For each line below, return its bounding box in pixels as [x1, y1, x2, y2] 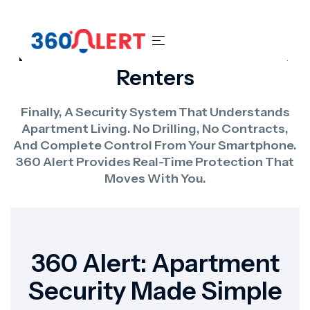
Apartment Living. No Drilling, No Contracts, [21, 121, 289, 136]
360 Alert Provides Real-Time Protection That [16, 154, 294, 170]
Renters [116, 65, 194, 91]
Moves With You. [104, 171, 206, 186]
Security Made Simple [28, 275, 282, 306]
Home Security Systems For [18, 41, 292, 66]
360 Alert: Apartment [30, 248, 280, 278]
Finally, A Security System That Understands [20, 104, 290, 120]
